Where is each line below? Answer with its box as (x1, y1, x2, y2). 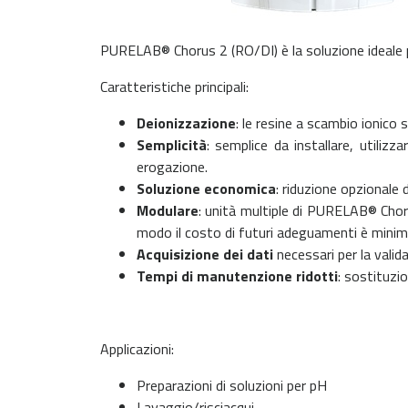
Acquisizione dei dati (137, 243, 273, 265)
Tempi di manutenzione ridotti (137, 265, 338, 287)
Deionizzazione (137, 112, 236, 134)
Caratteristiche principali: (100, 76, 249, 97)
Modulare (137, 199, 199, 221)
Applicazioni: (100, 338, 174, 360)
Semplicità (137, 134, 207, 156)
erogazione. (137, 156, 208, 178)
